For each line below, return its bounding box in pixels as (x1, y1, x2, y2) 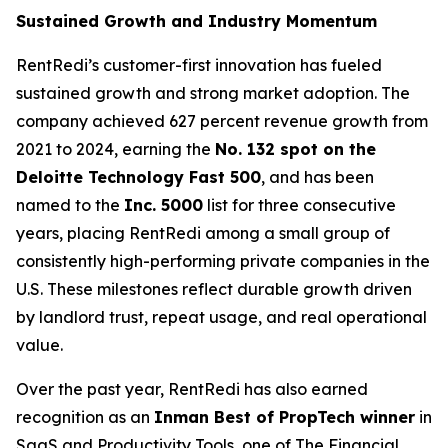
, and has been (261, 167, 374, 187)
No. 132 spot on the (215, 139, 376, 159)
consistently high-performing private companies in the (16, 251, 430, 271)
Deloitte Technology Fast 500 (16, 167, 261, 187)
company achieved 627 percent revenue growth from (16, 111, 428, 131)
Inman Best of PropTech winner (154, 407, 415, 427)
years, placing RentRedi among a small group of (16, 223, 390, 243)
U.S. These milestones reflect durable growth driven (16, 279, 412, 299)
